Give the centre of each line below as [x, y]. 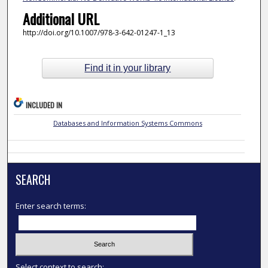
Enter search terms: [51, 205]
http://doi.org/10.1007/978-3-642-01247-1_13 [99, 33]
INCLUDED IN [44, 105]
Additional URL [61, 19]
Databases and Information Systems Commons [127, 123]
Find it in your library [128, 68]
